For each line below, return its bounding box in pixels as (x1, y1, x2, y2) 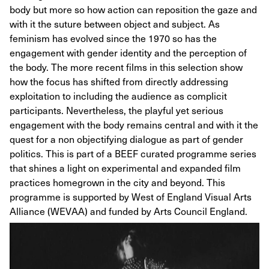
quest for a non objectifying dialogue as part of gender (10, 131, 243, 146)
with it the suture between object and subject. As (10, 16, 220, 31)
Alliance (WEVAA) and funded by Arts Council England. (10, 204, 247, 218)
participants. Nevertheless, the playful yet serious (10, 103, 223, 117)
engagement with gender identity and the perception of (10, 45, 247, 59)
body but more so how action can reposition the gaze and (10, 2, 257, 16)
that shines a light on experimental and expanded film (10, 160, 241, 175)
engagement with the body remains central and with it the (10, 117, 258, 131)
